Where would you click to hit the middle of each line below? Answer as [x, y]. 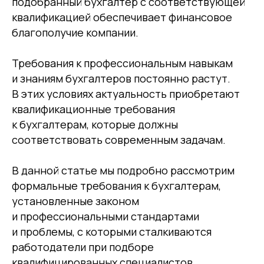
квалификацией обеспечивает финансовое [122, 17]
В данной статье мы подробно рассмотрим [123, 170]
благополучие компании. [75, 32]
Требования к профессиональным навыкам [122, 63]
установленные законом [75, 201]
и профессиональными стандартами [105, 216]
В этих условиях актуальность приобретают [126, 93]
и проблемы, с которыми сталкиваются [112, 231]
